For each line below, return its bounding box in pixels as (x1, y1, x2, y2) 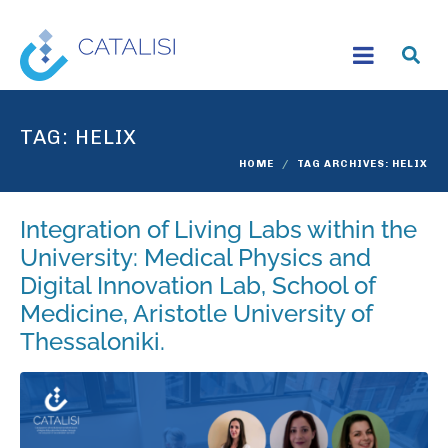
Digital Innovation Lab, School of (20, 271, 375, 300)
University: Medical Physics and (20, 243, 371, 272)
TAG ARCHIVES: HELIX (297, 158, 428, 170)
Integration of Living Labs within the (20, 215, 417, 244)
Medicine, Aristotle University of (20, 299, 372, 328)
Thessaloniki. (20, 327, 165, 356)
